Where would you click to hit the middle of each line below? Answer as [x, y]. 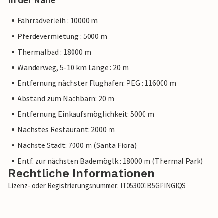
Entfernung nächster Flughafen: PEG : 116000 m [97, 83]
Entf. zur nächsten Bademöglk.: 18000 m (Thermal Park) [110, 161]
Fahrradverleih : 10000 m [58, 21]
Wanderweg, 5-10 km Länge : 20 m [73, 67]
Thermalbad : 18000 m [54, 52]
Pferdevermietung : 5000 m [62, 36]
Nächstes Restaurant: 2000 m [66, 130]
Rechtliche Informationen [81, 173]
